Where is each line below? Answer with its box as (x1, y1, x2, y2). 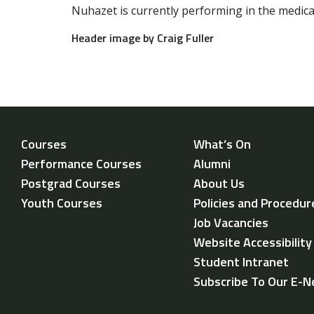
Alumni (193, 153, 231, 173)
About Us (193, 173, 245, 193)
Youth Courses (21, 193, 102, 212)
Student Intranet (193, 252, 289, 271)
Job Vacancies (193, 212, 268, 232)
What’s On (193, 134, 251, 153)
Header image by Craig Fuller (71, 29, 214, 46)
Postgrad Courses (21, 173, 121, 193)
